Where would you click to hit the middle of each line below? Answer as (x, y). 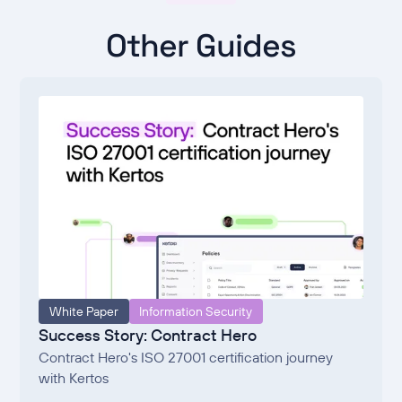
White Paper (83, 311)
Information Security (196, 311)
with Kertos (74, 377)
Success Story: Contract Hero (148, 335)
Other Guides (201, 46)
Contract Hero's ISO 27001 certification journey (186, 357)
